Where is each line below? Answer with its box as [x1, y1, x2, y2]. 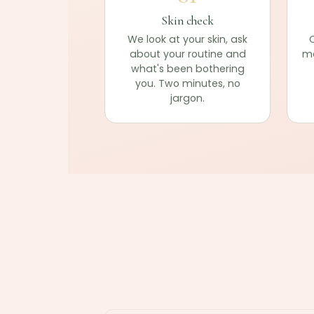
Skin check [161, 13, 214, 28]
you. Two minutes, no [135, 76, 240, 91]
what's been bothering [130, 62, 245, 76]
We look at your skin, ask [128, 32, 248, 47]
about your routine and [129, 47, 246, 62]
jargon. [170, 91, 205, 106]
